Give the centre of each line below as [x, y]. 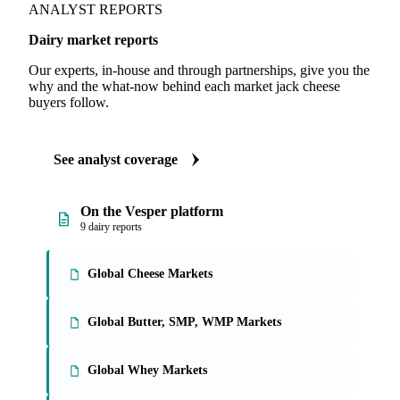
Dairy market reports [93, 40]
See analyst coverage [116, 159]
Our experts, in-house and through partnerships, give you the [199, 70]
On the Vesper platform [152, 211]
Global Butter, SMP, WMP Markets [184, 322]
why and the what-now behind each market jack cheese [184, 86]
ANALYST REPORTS [96, 9]
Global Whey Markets [147, 370]
